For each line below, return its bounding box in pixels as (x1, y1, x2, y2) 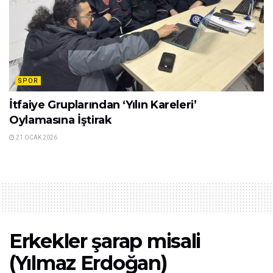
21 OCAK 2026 (15, 133, 57, 141)
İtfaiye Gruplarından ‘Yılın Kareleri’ (9, 97, 197, 112)
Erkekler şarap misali (9, 229, 201, 253)
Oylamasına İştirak (9, 113, 112, 127)
